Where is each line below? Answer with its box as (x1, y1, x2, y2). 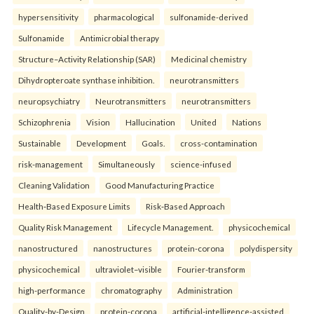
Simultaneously (98, 159, 155, 169)
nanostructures (93, 243, 152, 253)
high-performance (18, 285, 86, 295)
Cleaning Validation (18, 180, 90, 190)
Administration (177, 285, 233, 295)
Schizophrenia (18, 117, 71, 127)
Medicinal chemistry (171, 54, 247, 64)
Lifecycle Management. (128, 222, 213, 232)
